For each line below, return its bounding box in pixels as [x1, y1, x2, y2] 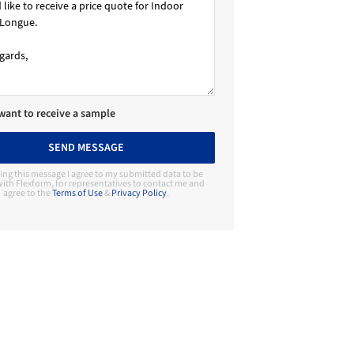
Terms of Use [51, 186, 103, 200]
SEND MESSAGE [47, 140, 124, 156]
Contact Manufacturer [26, 254, 156, 275]
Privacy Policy [111, 186, 167, 200]
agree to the [2, 186, 52, 200]
